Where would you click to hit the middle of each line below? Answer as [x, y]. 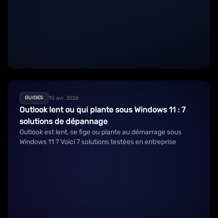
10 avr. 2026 [64, 98]
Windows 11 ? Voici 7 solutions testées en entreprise [98, 142]
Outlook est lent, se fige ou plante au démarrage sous [100, 132]
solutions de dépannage [64, 121]
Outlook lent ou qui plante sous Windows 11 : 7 [102, 110]
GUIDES [34, 98]
